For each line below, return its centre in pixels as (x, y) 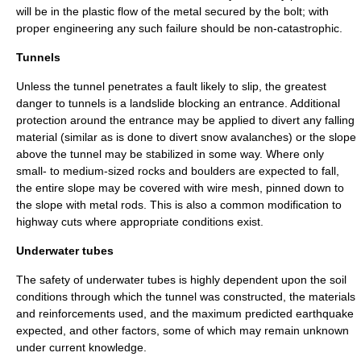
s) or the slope (320, 137)
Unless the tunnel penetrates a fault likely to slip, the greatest (171, 86)
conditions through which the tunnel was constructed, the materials (186, 297)
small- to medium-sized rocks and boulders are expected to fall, (178, 171)
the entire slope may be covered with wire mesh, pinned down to (180, 188)
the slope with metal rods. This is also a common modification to (179, 205)
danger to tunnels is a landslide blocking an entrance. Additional (178, 103)
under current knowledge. (81, 347)
